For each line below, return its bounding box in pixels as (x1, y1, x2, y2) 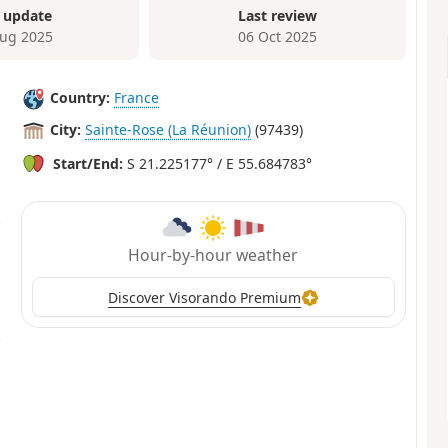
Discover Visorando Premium (108, 287, 302, 307)
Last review (238, 6, 318, 26)
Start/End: (53, 153, 124, 173)
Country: (50, 88, 111, 108)
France (114, 88, 160, 108)
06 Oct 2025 (238, 27, 318, 47)
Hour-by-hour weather (128, 244, 299, 267)
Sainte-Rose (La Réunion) (85, 120, 252, 140)
